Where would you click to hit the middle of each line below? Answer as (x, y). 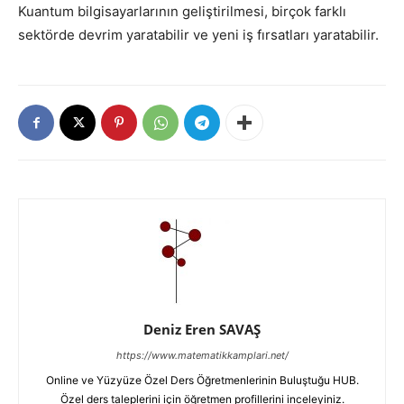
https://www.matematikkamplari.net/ (202, 356)
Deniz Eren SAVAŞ (202, 330)
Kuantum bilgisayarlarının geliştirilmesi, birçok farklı (182, 12)
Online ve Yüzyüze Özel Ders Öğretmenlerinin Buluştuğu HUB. (202, 381)
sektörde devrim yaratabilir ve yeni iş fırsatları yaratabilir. (198, 35)
